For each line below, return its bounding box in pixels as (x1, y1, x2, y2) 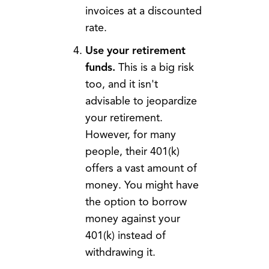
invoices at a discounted (85, 4, 202, 18)
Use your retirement (85, 44, 186, 58)
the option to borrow (85, 195, 187, 209)
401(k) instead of (85, 229, 166, 243)
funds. (85, 61, 115, 74)
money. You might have (85, 178, 199, 192)
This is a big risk (115, 61, 194, 74)
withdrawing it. (85, 246, 156, 259)
